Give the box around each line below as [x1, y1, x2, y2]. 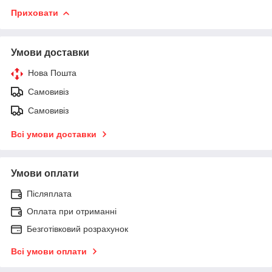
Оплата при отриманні [27, 206, 117, 216]
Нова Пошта [28, 67, 76, 78]
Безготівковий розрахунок [27, 223, 128, 234]
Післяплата [27, 188, 72, 199]
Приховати [11, 7, 58, 18]
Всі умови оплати [11, 246, 87, 256]
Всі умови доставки [11, 129, 97, 139]
